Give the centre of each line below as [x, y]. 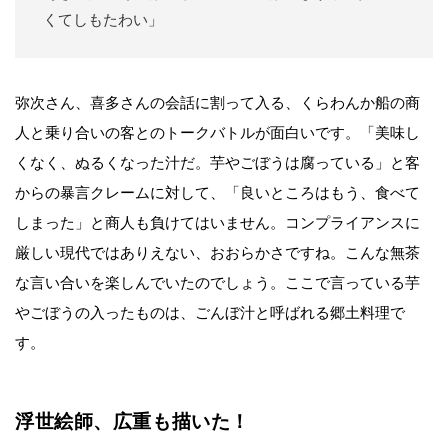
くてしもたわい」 [103, 20]
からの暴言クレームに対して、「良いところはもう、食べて [217, 193]
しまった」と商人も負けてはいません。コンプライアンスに [217, 223]
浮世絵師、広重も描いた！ [132, 422]
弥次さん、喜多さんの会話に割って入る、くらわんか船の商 [217, 103]
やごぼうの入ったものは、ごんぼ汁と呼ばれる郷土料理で [210, 313]
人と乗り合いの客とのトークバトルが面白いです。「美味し [217, 133]
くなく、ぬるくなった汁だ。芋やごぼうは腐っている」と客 [217, 163]
